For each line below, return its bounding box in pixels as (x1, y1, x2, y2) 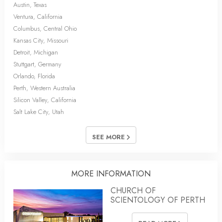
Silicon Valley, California (13, 95, 76, 105)
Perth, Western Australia (13, 83, 75, 93)
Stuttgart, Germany (13, 59, 61, 69)
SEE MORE (92, 132, 127, 142)
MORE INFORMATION (71, 168, 151, 180)
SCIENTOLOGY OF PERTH (111, 194, 205, 206)
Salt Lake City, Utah (13, 107, 64, 117)
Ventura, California (13, 12, 62, 22)
